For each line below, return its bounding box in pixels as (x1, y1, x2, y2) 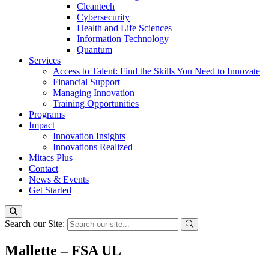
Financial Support (53, 77, 120, 87)
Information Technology (77, 34, 169, 44)
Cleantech (77, 1, 115, 11)
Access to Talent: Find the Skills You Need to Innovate (53, 66, 260, 76)
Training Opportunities (53, 98, 139, 109)
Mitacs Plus (29, 153, 73, 163)
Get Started (29, 185, 71, 195)
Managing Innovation (53, 88, 134, 98)
